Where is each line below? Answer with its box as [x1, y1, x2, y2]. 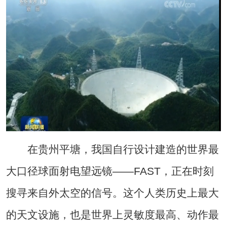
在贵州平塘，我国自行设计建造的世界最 [6, 143, 219, 155]
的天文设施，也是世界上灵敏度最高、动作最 [6, 208, 219, 220]
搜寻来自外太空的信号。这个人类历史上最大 [6, 186, 219, 199]
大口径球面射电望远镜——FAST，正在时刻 [6, 165, 214, 177]
